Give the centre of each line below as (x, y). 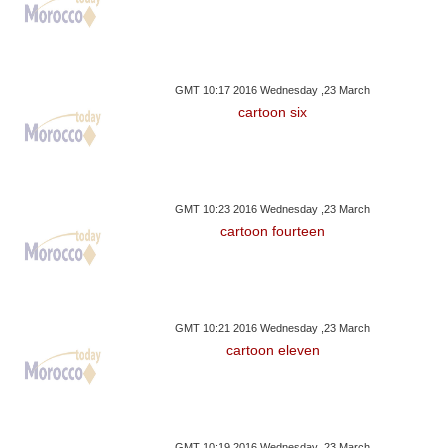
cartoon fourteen (273, 231)
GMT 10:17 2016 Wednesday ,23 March (273, 90)
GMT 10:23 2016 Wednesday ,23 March (273, 209)
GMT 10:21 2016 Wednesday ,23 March (273, 328)
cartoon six (273, 112)
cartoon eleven (272, 350)
